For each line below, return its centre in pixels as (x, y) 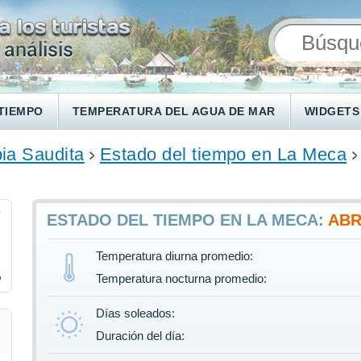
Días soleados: (136, 313)
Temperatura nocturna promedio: (182, 279)
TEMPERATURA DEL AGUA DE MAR (174, 111)
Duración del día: (141, 336)
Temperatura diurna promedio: (175, 256)
